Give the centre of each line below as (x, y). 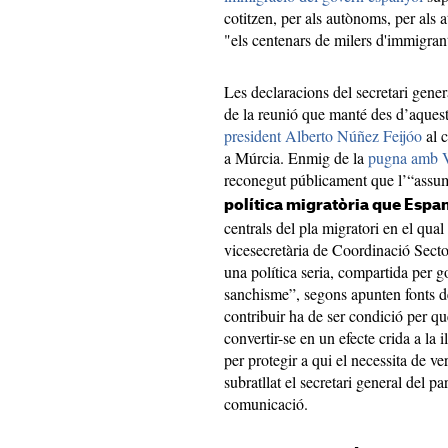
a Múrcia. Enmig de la (296, 157)
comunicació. (266, 403)
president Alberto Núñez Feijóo (323, 135)
